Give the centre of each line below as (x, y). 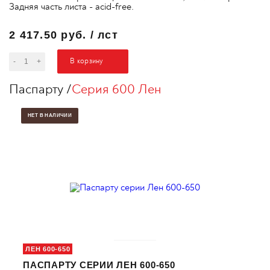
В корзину (87, 61)
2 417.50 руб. (50, 35)
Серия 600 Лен (117, 89)
